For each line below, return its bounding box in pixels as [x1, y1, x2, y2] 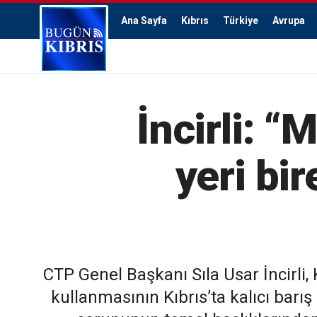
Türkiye [223, 15, 258, 26]
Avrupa [272, 15, 305, 26]
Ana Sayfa [121, 15, 167, 26]
